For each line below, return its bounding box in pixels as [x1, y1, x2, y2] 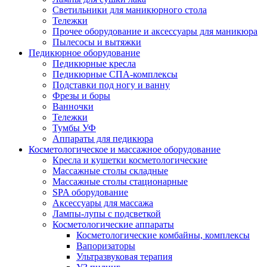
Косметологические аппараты [52, 219, 174, 229]
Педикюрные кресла [52, 58, 136, 69]
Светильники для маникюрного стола [52, 5, 207, 15]
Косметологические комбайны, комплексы [76, 230, 250, 240]
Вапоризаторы [76, 241, 135, 251]
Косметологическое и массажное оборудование [29, 144, 221, 154]
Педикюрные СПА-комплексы [52, 69, 178, 79]
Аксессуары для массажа [52, 198, 153, 208]
